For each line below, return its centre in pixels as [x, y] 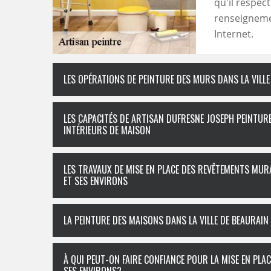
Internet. [233, 34]
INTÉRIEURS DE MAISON [107, 130]
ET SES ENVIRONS [96, 181]
